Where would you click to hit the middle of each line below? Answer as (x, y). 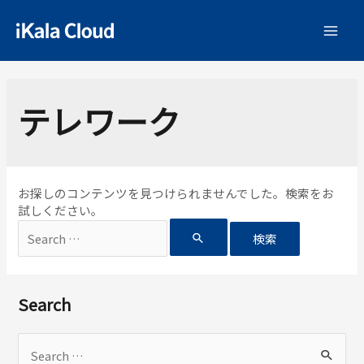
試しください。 (61, 210)
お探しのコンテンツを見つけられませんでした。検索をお (176, 193)
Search (45, 304)
